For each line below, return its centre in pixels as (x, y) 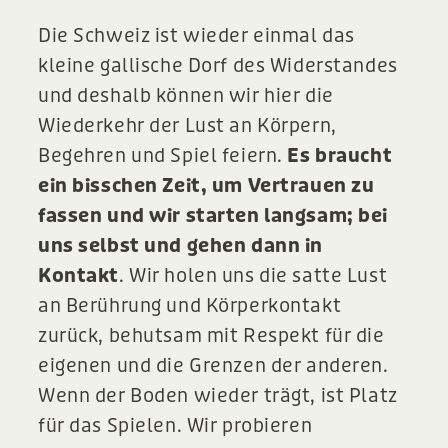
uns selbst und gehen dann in (180, 246)
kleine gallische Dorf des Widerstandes (218, 66)
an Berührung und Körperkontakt (190, 306)
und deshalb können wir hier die (186, 96)
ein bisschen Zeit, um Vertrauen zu (206, 186)
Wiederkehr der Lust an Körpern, (187, 126)
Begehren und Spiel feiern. (163, 156)
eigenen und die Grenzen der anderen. (213, 366)
